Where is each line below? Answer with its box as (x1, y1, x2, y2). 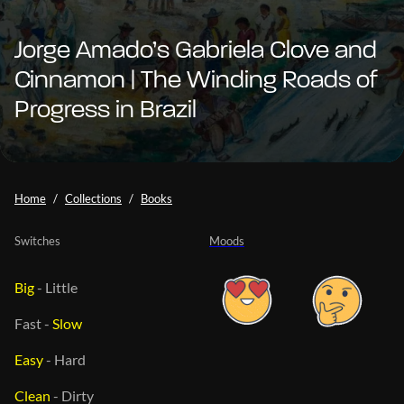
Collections (65, 190, 122, 206)
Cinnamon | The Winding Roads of (14, 68, 378, 94)
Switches (14, 233, 60, 248)
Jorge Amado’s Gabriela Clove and (14, 38, 377, 64)
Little (45, 278, 78, 296)
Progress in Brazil (14, 97, 197, 124)
